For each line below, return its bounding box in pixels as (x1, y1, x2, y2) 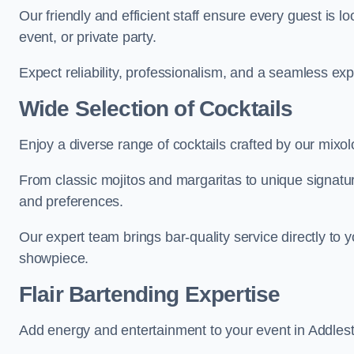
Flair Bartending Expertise (19, 282, 281, 307)
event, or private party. (19, 29, 156, 45)
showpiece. (19, 250, 89, 266)
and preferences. (19, 194, 124, 209)
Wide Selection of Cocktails (19, 96, 293, 121)
